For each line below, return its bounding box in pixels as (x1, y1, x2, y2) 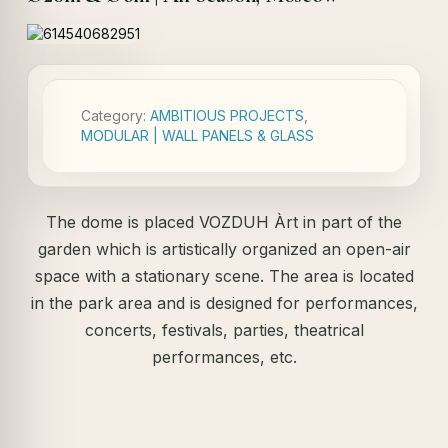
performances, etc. (151, 347, 297, 367)
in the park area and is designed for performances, (30, 293, 418, 313)
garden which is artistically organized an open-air (37, 239, 411, 259)
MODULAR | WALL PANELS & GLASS (81, 127, 315, 144)
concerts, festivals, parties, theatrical (84, 320, 364, 340)
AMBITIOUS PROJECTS (150, 107, 305, 124)
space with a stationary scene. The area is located (34, 266, 414, 286)
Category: (81, 107, 151, 124)
